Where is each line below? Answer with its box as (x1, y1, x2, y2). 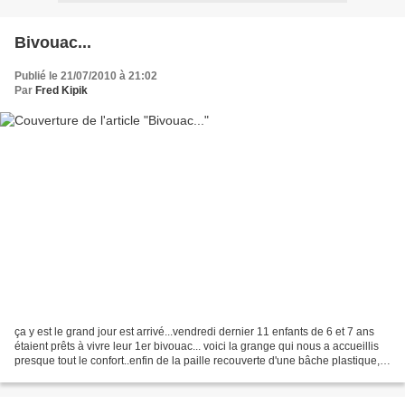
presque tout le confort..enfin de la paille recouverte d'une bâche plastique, (14, 354, 380, 368)
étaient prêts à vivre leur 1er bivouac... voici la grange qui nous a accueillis (14, 340, 379, 353)
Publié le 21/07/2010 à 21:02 (14, 69, 157, 82)
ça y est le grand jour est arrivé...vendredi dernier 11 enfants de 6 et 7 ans (14, 325, 374, 339)
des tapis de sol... (14, 369, 99, 382)
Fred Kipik (35, 83, 88, 97)
